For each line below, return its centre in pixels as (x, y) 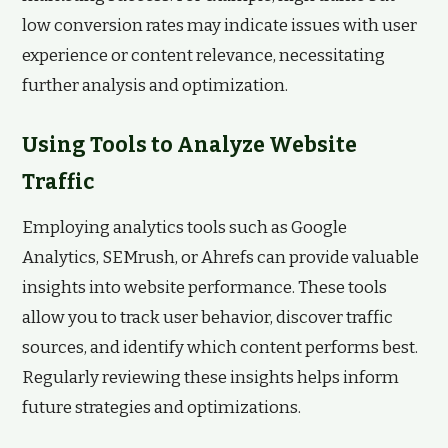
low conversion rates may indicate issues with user (219, 25)
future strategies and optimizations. (161, 407)
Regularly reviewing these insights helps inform (210, 377)
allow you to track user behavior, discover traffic (207, 317)
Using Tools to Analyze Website (189, 145)
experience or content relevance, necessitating (203, 55)
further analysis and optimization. (155, 85)
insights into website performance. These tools (204, 287)
